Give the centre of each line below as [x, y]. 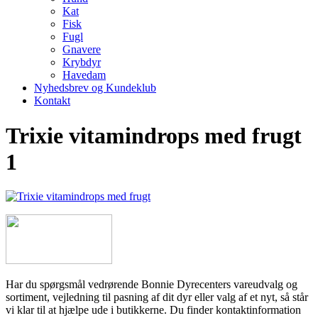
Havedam [84, 75]
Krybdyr [82, 62]
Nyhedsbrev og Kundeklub [95, 88]
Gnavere [82, 50]
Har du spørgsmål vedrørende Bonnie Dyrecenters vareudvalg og [152, 285]
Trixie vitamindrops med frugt [154, 135]
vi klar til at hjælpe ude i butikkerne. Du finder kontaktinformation [153, 310]
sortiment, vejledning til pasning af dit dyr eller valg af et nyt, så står [157, 297]
